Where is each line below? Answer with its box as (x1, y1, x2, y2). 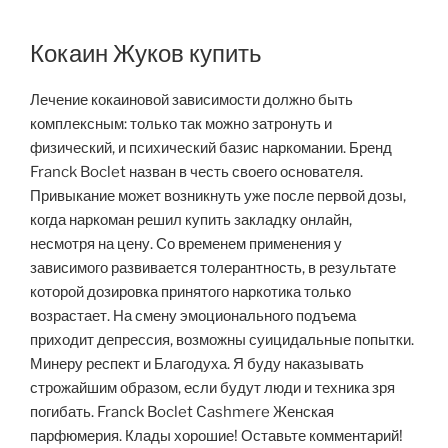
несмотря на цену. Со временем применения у (30, 235, 342, 254)
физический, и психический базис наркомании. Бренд (30, 139, 392, 158)
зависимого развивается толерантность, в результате (30, 259, 396, 278)
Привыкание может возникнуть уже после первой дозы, (30, 187, 406, 206)
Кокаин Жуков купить (30, 39, 262, 69)
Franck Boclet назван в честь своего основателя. (30, 163, 363, 182)
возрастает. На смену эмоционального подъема (30, 307, 356, 326)
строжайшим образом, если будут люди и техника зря (30, 379, 395, 398)
